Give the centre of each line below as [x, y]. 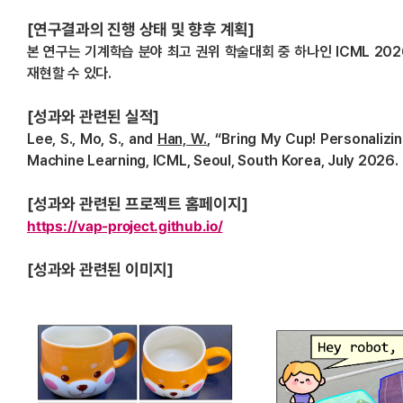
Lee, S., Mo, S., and [92, 139]
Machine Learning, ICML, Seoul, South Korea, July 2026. [213, 161]
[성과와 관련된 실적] [93, 116]
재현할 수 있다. [69, 73]
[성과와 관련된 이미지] [100, 269]
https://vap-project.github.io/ [125, 226]
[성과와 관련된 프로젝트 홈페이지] [138, 204]
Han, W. [182, 139]
